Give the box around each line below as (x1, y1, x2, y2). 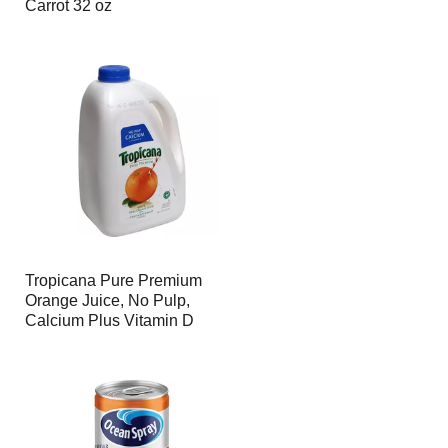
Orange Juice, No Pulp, (24, 292, 190, 309)
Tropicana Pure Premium (24, 272, 202, 289)
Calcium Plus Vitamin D (24, 312, 194, 329)
